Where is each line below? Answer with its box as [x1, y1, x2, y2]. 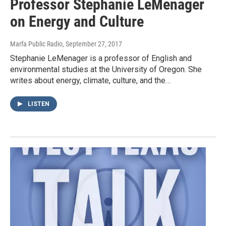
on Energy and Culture [10, 12, 144, 30]
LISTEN [28, 100, 49, 107]
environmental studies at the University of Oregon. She [10, 64, 202, 74]
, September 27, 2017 [63, 39, 122, 48]
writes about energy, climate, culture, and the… [10, 75, 171, 85]
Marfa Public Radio [10, 39, 63, 48]
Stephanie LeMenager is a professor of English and [10, 53, 192, 63]
